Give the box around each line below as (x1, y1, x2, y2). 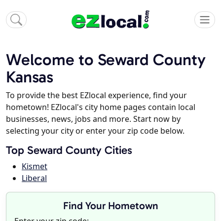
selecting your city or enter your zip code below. (6, 125, 184, 137)
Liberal (22, 173, 47, 184)
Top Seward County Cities (6, 144, 132, 157)
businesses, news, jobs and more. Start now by (6, 113, 181, 125)
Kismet (22, 161, 47, 172)
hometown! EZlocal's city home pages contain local (6, 102, 195, 113)
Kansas (6, 67, 53, 87)
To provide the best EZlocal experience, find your (6, 90, 187, 101)
